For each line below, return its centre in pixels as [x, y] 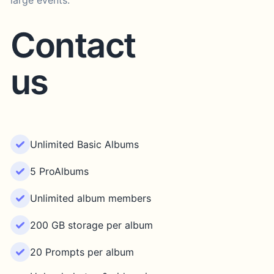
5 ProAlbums [59, 171]
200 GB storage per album [91, 225]
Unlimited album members [90, 198]
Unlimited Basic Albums [84, 144]
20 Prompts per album [82, 252]
